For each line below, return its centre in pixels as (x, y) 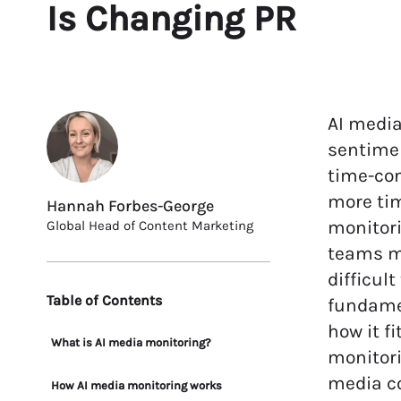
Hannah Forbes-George (130, 206)
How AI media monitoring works (137, 385)
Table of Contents (104, 300)
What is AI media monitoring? (131, 342)
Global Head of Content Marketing (150, 226)
